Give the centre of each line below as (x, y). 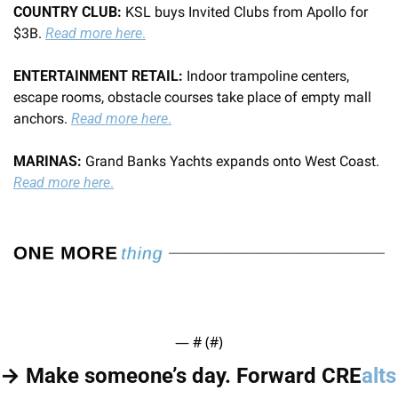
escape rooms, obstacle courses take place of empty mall (192, 97)
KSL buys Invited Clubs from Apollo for (245, 12)
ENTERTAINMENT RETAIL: (100, 76)
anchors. (42, 118)
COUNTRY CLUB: (68, 12)
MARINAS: (48, 161)
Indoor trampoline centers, (268, 76)
